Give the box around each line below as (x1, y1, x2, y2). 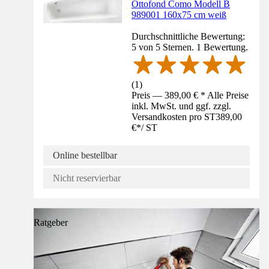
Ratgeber (34, 217, 68, 228)
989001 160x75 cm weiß (131, 9, 227, 20)
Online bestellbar (53, 150, 117, 161)
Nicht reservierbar (53, 173, 121, 184)
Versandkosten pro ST (131, 112, 216, 122)
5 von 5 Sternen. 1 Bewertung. (131, 41, 249, 52)
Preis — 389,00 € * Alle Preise (131, 90, 249, 101)
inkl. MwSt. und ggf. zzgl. (131, 101, 232, 112)
